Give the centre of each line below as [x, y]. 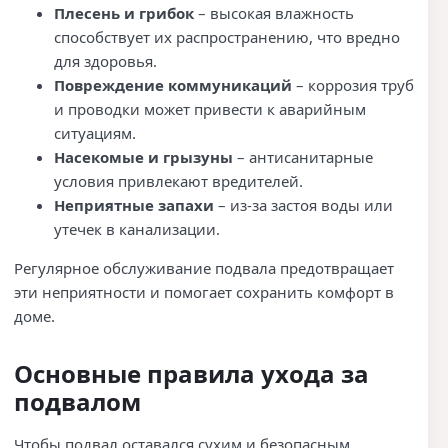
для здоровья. [105, 60]
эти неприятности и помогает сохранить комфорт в [204, 291]
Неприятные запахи [134, 204]
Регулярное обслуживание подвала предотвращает [204, 267]
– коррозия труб [353, 84]
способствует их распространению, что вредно [227, 36]
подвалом [77, 402]
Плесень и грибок [124, 12]
